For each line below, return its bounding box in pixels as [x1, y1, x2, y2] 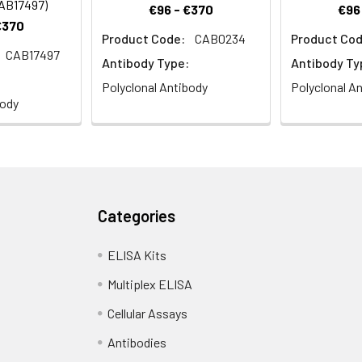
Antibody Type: [102, 55, 189, 71]
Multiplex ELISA [107, 276, 193, 293]
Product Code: [102, 31, 185, 47]
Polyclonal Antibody [102, 79, 208, 95]
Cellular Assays [107, 305, 188, 322]
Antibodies [107, 335, 167, 351]
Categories [98, 206, 176, 226]
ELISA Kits [107, 247, 167, 263]
